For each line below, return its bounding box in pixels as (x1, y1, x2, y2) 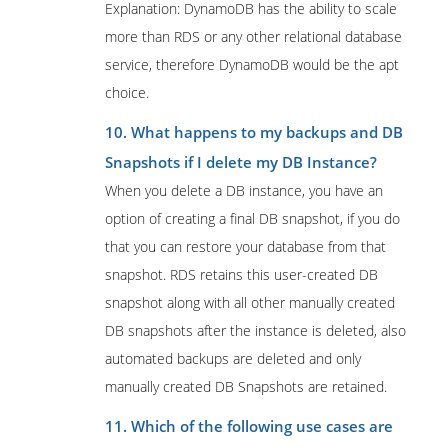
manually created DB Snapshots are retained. (105, 377, 387, 396)
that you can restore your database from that (105, 237, 386, 256)
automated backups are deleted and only (105, 349, 361, 368)
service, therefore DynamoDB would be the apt (105, 55, 399, 74)
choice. (105, 83, 149, 102)
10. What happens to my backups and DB (105, 122, 403, 142)
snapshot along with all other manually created (105, 293, 395, 312)
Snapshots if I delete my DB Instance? (105, 152, 377, 172)
